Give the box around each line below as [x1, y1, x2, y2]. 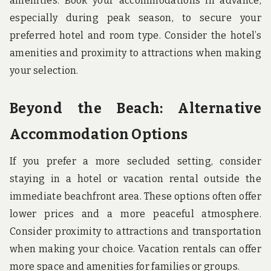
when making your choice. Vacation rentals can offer [10, 243, 261, 255]
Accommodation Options [10, 126, 188, 143]
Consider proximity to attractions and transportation [10, 225, 261, 237]
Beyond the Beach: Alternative [10, 100, 261, 117]
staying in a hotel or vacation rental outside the [10, 172, 261, 184]
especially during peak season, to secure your [10, 12, 261, 24]
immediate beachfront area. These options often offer [10, 190, 261, 202]
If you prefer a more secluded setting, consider [10, 155, 261, 167]
